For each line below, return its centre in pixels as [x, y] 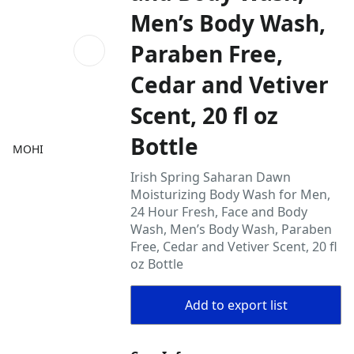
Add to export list [236, 305]
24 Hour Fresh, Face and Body [219, 212]
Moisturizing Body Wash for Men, [231, 194]
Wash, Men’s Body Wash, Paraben [232, 229]
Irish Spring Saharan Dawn [211, 177]
